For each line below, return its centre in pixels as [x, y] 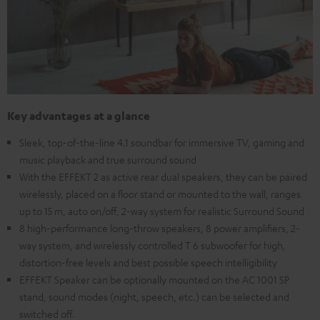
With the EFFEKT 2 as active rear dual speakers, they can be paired [163, 177]
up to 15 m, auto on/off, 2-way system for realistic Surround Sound [162, 211]
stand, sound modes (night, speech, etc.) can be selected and [154, 297]
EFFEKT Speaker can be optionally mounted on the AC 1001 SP [154, 280]
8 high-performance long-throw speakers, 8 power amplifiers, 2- [160, 228]
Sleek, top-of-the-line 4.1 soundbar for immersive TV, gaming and [162, 142]
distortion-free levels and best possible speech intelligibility [148, 262]
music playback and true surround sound [108, 160]
